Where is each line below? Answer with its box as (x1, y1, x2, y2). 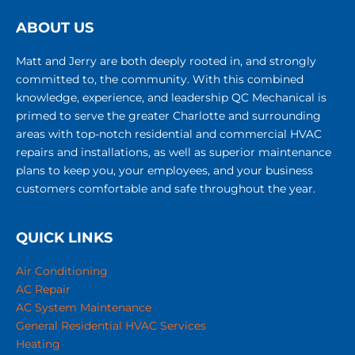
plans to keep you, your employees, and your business (16, 163, 313, 178)
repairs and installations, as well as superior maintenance (16, 145, 331, 160)
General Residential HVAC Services (16, 319, 206, 334)
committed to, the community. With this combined (16, 72, 303, 87)
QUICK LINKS (16, 229, 113, 247)
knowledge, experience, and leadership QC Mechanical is (16, 90, 326, 105)
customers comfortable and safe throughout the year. (16, 181, 319, 197)
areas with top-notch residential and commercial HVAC (16, 127, 322, 142)
